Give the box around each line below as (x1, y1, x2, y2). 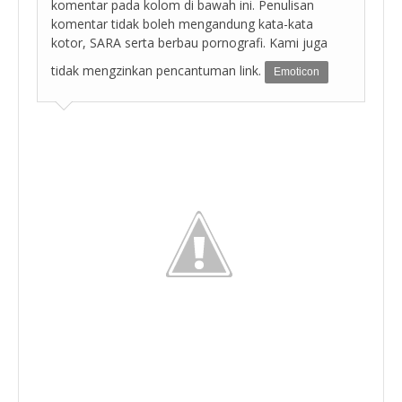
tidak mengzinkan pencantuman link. (51, 61, 265, 79)
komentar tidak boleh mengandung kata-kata (51, 14, 313, 32)
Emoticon (274, 65, 319, 78)
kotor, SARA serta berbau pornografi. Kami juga (51, 33, 328, 51)
